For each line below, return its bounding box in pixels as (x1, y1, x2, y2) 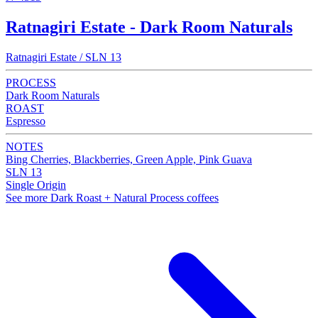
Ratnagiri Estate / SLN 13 (6, 51, 121, 64)
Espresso (6, 115, 45, 128)
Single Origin (6, 179, 66, 192)
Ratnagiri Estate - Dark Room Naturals (6, 18, 292, 37)
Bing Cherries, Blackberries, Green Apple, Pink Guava (6, 153, 252, 166)
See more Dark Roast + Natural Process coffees (6, 192, 219, 204)
